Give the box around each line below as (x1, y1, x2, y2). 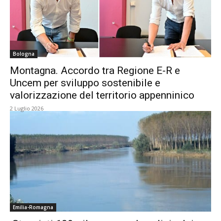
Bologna (13, 50, 35, 57)
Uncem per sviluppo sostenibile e (10, 77, 160, 89)
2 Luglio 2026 (10, 105, 43, 112)
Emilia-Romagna (13, 204, 53, 211)
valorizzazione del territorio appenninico (10, 89, 194, 101)
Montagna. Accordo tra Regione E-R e (10, 65, 180, 76)
